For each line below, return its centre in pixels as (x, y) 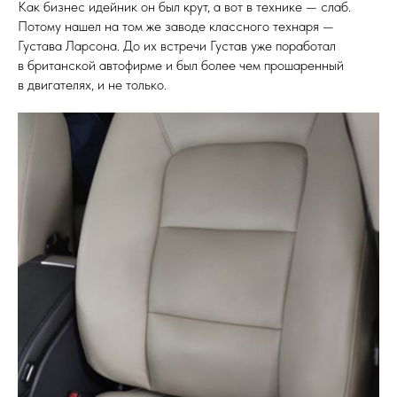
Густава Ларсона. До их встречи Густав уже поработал (177, 46)
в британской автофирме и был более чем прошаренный (181, 65)
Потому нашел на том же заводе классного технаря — (176, 26)
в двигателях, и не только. (92, 85)
